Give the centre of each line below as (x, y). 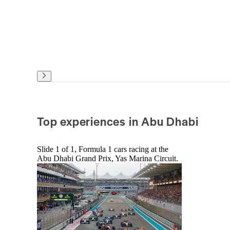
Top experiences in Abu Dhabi (118, 121)
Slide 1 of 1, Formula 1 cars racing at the (103, 149)
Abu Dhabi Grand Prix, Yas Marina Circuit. (108, 159)
